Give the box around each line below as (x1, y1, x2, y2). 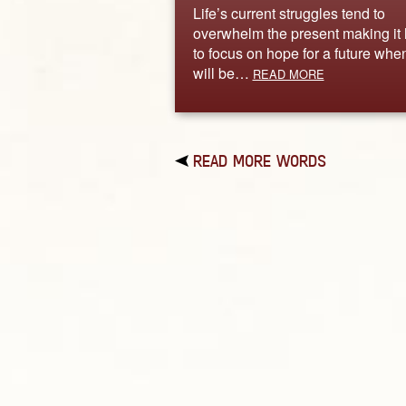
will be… (192, 62, 253, 83)
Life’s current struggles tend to (192, 2, 385, 24)
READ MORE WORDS (192, 150, 326, 171)
